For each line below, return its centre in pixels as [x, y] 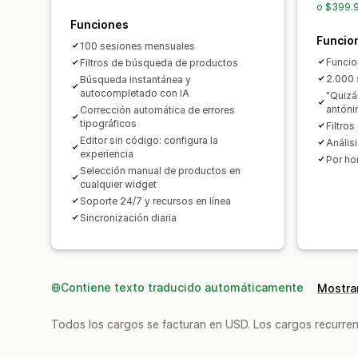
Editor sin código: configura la [149, 140]
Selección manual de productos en [160, 170]
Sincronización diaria [128, 217]
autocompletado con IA [135, 93]
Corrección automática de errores [157, 109]
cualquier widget [118, 184]
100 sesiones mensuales [137, 46]
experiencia [107, 153]
